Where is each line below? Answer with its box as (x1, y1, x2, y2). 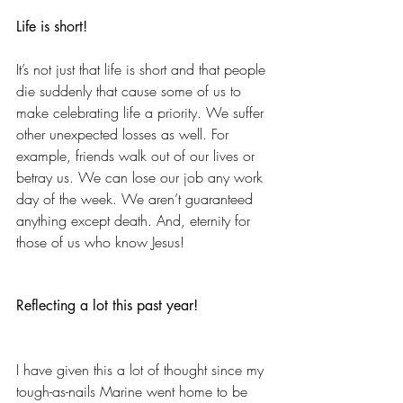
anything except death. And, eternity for (16, 210, 255, 230)
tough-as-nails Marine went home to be (16, 381, 252, 401)
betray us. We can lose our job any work (16, 167, 267, 187)
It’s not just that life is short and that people (16, 59, 270, 79)
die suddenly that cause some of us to (16, 81, 246, 101)
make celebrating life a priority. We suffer (16, 103, 268, 122)
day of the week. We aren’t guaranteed (16, 189, 257, 209)
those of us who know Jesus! (16, 232, 184, 252)
